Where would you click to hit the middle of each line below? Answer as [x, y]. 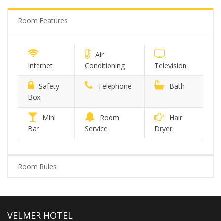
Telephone [115, 86]
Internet [40, 65]
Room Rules [37, 166]
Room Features [43, 20]
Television [170, 65]
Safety [49, 86]
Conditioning [105, 65]
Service [96, 128]
